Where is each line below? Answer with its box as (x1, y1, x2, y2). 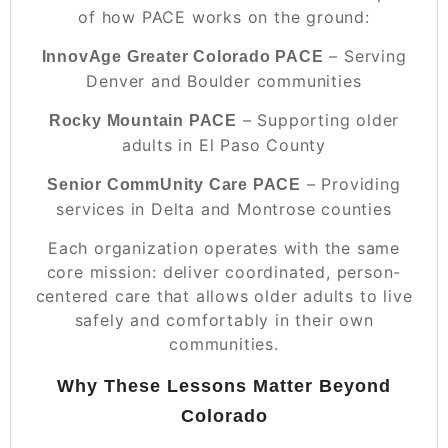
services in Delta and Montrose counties (56, 198, 392, 219)
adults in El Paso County (121, 134, 327, 155)
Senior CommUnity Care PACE (47, 175, 302, 193)
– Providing (301, 173, 401, 194)
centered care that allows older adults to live (35, 285, 413, 306)
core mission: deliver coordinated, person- (46, 261, 402, 282)
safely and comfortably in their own (74, 309, 374, 330)
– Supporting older (237, 109, 400, 130)
